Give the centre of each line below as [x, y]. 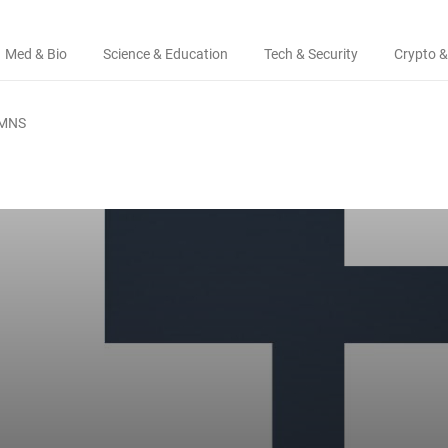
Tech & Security [311, 54]
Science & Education [165, 54]
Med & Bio [36, 54]
